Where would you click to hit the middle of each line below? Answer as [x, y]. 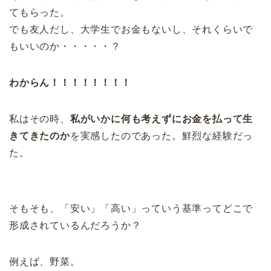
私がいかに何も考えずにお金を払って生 [162, 119]
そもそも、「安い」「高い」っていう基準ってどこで [131, 209]
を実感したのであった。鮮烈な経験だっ [162, 136]
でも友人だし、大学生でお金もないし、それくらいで [131, 30]
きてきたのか [40, 136]
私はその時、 [40, 119]
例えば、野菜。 [45, 262]
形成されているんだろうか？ [75, 226]
